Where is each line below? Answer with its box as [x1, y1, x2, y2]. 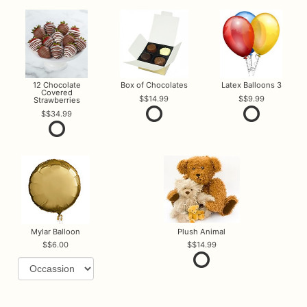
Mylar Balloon [31, 226, 81, 236]
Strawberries [33, 95, 80, 106]
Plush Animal [177, 226, 226, 236]
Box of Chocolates [120, 80, 188, 90]
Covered [40, 88, 73, 98]
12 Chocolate [32, 80, 81, 90]
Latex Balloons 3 [221, 80, 282, 90]
